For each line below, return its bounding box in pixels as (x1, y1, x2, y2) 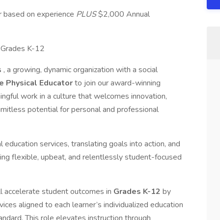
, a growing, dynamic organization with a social (3, 64, 158, 75)
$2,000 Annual (98, 9, 150, 20)
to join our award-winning (75, 78, 161, 88)
